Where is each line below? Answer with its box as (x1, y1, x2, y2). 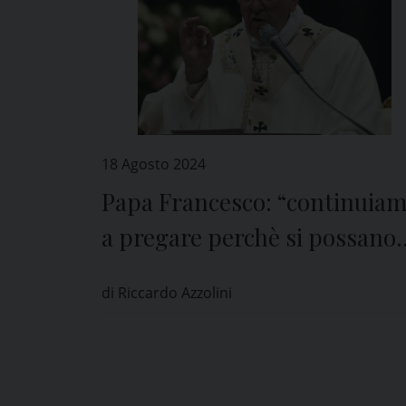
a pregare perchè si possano (101, 221, 396, 254)
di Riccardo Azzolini (101, 283, 232, 304)
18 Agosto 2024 (101, 154, 206, 175)
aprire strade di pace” (101, 256, 329, 289)
